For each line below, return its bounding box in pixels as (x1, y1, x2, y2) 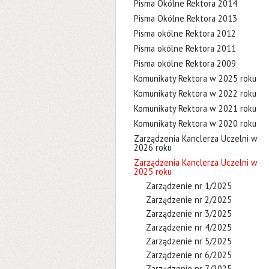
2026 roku (134, 142, 172, 153)
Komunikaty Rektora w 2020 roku (134, 118, 256, 129)
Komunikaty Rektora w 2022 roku (134, 88, 256, 99)
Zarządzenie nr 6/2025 (146, 249, 232, 261)
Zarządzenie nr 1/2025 (146, 180, 232, 192)
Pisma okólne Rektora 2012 (134, 28, 236, 39)
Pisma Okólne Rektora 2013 (134, 13, 237, 24)
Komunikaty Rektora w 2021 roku (134, 103, 256, 114)
